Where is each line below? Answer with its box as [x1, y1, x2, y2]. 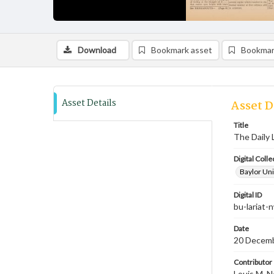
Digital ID [234, 190, 262, 199]
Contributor [234, 257, 272, 267]
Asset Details [62, 96, 116, 111]
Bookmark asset [151, 45, 212, 55]
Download [78, 45, 116, 55]
